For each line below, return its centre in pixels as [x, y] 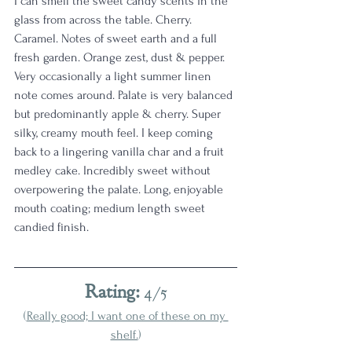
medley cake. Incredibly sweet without [114, 170]
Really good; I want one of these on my [127, 316]
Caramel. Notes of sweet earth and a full [117, 38]
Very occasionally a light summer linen [114, 76]
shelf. [124, 335]
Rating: [114, 291]
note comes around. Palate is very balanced [125, 95]
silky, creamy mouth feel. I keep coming [115, 133]
